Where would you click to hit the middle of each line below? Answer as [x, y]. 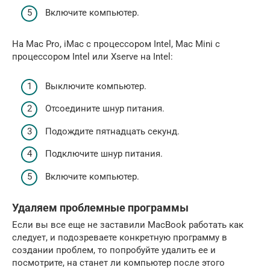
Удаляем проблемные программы [100, 207]
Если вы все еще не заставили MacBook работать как [128, 224]
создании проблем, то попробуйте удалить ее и [114, 250]
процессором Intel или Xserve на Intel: [93, 57]
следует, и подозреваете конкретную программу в [120, 237]
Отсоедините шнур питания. [105, 108]
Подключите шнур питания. [104, 154]
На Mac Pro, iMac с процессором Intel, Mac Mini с [116, 44]
